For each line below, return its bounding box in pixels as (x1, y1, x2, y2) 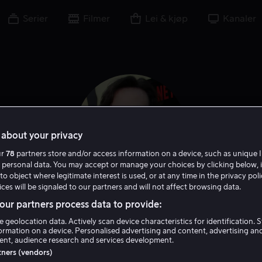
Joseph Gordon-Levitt (12, 202, 250, 226)
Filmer (83, 14, 110, 23)
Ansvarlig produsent (151, 235, 238, 244)
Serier (23, 14, 48, 23)
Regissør (107, 235, 144, 244)
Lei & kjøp (145, 14, 188, 23)
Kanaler (223, 14, 256, 23)
